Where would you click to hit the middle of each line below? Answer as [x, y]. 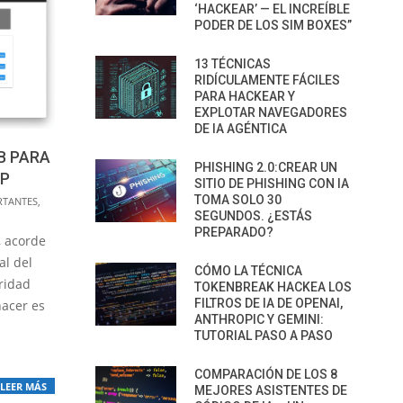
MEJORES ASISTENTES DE [271, 390]
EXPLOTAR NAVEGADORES [271, 112]
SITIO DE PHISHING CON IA [272, 184]
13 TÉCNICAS [233, 64]
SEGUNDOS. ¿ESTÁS [253, 216]
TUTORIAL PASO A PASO [264, 336]
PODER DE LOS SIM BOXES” [273, 25]
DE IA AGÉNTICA [241, 129]
